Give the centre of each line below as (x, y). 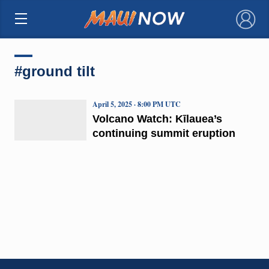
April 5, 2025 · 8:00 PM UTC (136, 104)
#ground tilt (54, 71)
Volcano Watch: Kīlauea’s (157, 119)
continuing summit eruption (164, 133)
